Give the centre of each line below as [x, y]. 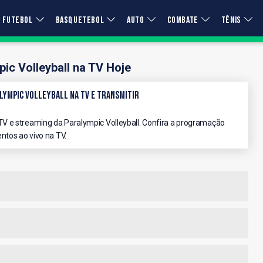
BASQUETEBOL [80, 20]
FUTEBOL [18, 20]
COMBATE [183, 20]
